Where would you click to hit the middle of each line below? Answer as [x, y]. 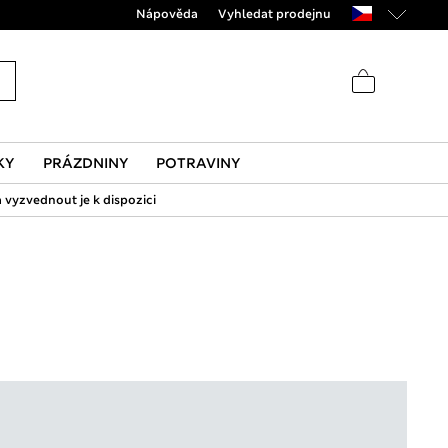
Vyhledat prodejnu [274, 14]
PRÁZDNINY [85, 163]
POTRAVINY [197, 163]
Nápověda [166, 14]
